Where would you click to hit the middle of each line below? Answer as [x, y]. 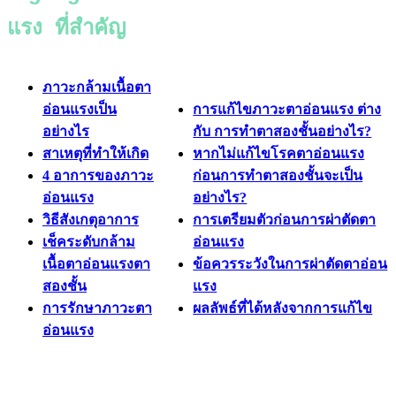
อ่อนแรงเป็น [80, 109]
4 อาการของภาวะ [98, 175]
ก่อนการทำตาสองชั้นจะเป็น [278, 175]
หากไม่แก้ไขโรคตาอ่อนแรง [279, 153]
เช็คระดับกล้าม [89, 241]
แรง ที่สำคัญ [66, 27]
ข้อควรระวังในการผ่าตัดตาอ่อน [290, 263]
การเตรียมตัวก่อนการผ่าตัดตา [285, 219]
